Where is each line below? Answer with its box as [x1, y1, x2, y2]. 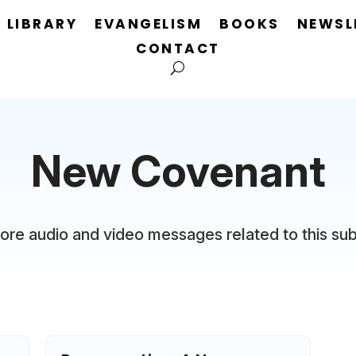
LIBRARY [6, 14, 78, 33]
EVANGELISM [95, 14, 203, 33]
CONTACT [136, 39, 220, 58]
